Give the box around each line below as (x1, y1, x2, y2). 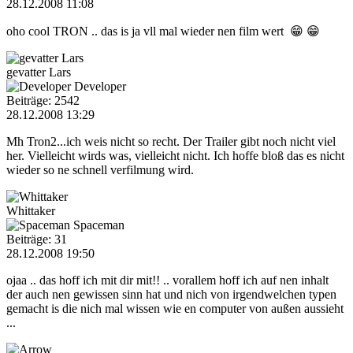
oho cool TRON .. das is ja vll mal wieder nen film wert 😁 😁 (6, 24, 320, 38)
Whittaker (6, 203, 55, 217)
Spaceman (73, 217, 124, 232)
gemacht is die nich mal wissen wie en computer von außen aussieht (6, 301, 344, 315)
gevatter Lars (6, 65, 71, 79)
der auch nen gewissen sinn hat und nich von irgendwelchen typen (6, 287, 336, 301)
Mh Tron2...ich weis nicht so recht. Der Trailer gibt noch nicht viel (6, 134, 336, 148)
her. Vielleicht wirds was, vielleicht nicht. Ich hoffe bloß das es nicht (6, 148, 344, 162)
